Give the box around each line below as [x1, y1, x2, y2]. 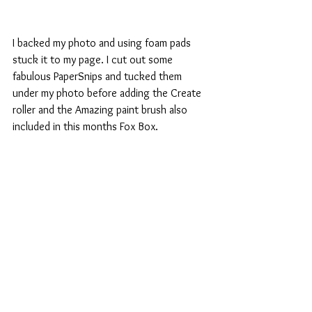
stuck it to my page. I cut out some [13, 53, 175, 67]
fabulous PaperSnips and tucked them [13, 70, 185, 84]
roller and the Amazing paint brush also [13, 103, 190, 117]
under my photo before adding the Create [13, 86, 204, 100]
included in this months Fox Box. [13, 120, 158, 134]
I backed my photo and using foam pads [13, 36, 194, 50]
